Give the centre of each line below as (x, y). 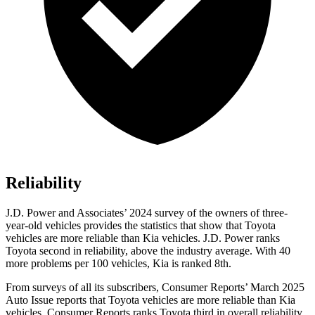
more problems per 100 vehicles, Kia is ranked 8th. (118, 264)
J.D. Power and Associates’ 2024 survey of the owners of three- (147, 213)
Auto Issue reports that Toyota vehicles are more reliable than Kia (150, 300)
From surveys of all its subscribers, (84, 288)
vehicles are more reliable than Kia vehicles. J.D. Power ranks (143, 238)
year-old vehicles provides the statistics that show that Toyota (141, 226)
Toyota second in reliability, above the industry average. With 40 (148, 251)
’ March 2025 (275, 288)
